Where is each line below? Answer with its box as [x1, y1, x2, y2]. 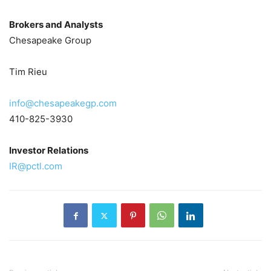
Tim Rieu [9, 66, 47, 78]
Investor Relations [9, 145, 88, 157]
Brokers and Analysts [9, 19, 103, 31]
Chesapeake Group [9, 34, 91, 47]
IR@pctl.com [9, 160, 62, 172]
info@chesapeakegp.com [9, 97, 117, 109]
